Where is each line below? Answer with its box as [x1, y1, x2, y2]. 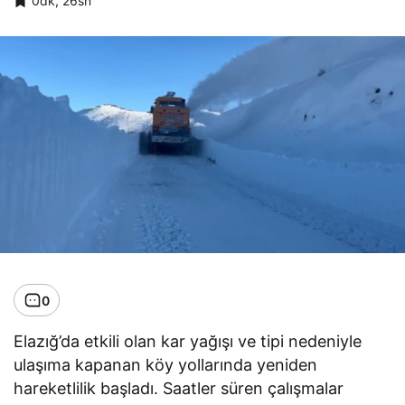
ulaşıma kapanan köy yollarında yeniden [14, 355, 318, 375]
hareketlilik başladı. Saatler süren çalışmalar [14, 379, 344, 399]
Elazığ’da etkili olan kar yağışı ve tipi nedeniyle [14, 332, 363, 352]
